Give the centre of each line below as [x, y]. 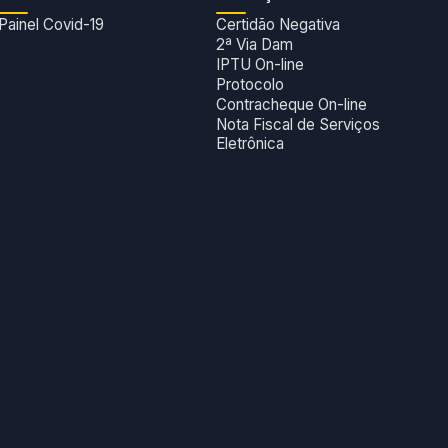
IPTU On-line [259, 65]
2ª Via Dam [254, 45]
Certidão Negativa [277, 25]
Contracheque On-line [291, 105]
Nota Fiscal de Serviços [297, 125]
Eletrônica [249, 144]
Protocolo [249, 85]
